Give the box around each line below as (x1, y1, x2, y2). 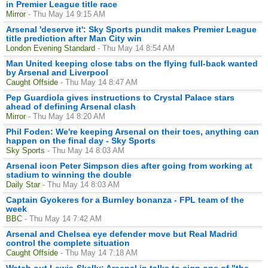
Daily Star (6, 179, 40, 189)
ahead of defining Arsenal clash (6, 101, 136, 111)
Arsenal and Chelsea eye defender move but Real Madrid (6, 229, 237, 239)
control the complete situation (6, 237, 130, 248)
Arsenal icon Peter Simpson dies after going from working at (6, 160, 252, 170)
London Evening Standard (6, 43, 95, 53)
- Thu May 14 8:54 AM (98, 43, 175, 53)
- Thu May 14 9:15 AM (28, 9, 105, 19)
